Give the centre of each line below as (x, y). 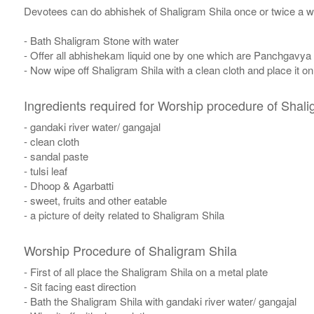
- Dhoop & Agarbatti (68, 186)
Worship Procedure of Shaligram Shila (130, 251)
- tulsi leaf (45, 171)
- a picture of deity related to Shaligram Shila (124, 215)
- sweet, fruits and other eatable (95, 200)
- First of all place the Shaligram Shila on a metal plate (145, 272)
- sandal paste (56, 156)
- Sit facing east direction (80, 287)
